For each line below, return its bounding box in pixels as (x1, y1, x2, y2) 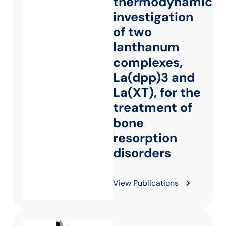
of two (113, 24, 152, 40)
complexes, (113, 54, 183, 71)
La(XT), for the (113, 84, 201, 101)
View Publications (113, 178, 179, 188)
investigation (113, 9, 193, 25)
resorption (113, 130, 177, 146)
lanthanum (113, 39, 180, 55)
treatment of (113, 99, 192, 116)
